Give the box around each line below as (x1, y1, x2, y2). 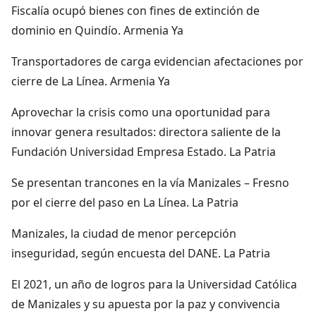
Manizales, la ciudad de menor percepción (11, 225, 236, 241)
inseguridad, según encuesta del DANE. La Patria (11, 245, 270, 261)
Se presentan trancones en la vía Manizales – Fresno (11, 174, 289, 190)
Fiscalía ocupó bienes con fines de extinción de (11, 2, 260, 18)
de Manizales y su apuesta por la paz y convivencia (11, 296, 280, 312)
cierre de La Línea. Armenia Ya (11, 73, 170, 89)
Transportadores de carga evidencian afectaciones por (11, 53, 303, 69)
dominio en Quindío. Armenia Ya (11, 22, 183, 38)
